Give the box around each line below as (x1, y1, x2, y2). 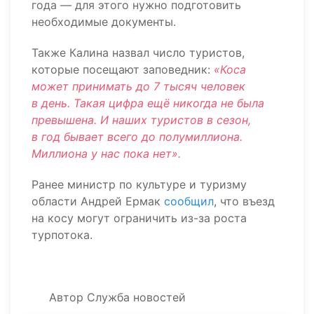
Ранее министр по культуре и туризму (32, 177, 247, 191)
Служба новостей (87, 290, 186, 304)
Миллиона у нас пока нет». (32, 146, 181, 161)
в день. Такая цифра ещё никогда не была (32, 96, 264, 110)
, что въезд (214, 194, 275, 208)
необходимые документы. (32, 15, 176, 29)
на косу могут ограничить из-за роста (32, 211, 247, 225)
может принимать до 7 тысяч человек (32, 79, 245, 93)
